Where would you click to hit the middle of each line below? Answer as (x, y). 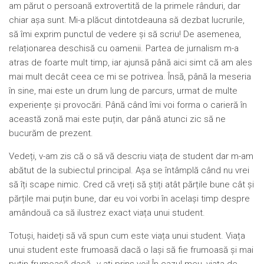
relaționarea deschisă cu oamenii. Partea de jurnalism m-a (124, 48)
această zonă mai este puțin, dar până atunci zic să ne (117, 119)
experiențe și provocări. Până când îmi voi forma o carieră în (128, 105)
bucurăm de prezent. (51, 133)
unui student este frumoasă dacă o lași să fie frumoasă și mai (131, 250)
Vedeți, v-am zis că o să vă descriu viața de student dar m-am (131, 156)
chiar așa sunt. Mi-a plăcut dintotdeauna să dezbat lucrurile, (127, 20)
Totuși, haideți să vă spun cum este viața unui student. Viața (127, 235)
